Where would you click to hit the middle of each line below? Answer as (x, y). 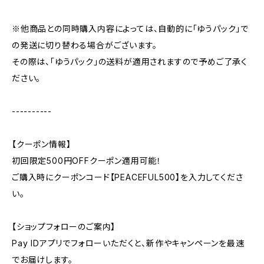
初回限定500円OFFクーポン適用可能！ (87, 161)
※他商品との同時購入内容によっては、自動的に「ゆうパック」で (130, 29)
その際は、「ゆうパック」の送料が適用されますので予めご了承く (130, 62)
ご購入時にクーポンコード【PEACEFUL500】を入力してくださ (128, 177)
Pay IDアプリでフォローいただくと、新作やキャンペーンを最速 (128, 243)
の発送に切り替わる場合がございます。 (85, 45)
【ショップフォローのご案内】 (64, 227)
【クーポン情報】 (42, 144)
